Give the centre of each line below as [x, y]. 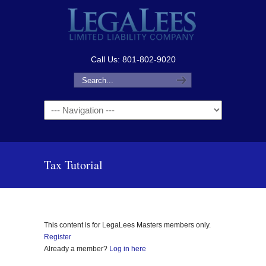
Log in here [128, 249]
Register [58, 237]
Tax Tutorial [73, 165]
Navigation [62, 107]
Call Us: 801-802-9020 [133, 59]
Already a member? [77, 249]
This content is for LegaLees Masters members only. [127, 225]
